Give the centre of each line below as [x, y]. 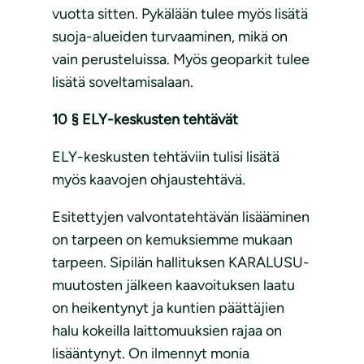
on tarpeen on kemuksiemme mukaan [172, 240]
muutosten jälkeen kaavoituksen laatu [173, 286]
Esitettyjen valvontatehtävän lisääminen [181, 217]
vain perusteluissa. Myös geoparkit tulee [181, 60]
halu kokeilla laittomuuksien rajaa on [167, 331]
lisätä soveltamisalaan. [123, 82]
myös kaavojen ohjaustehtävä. [149, 180]
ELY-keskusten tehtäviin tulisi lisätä [166, 157]
